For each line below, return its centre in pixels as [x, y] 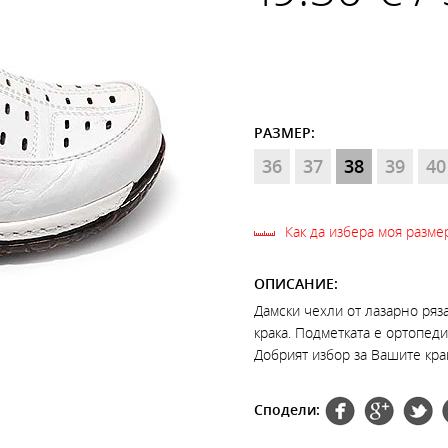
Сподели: [287, 409]
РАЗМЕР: [284, 132]
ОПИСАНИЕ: [296, 283]
